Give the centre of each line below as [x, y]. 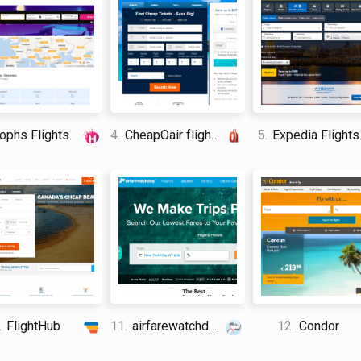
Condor [318, 326]
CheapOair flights [166, 135]
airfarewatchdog [168, 326]
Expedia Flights [314, 135]
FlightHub [31, 326]
